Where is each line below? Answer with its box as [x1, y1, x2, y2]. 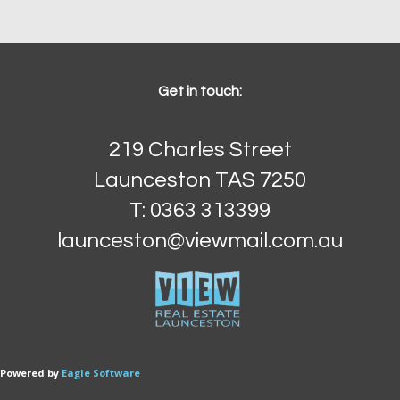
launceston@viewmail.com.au [57, 229, 343, 253]
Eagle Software [62, 365, 140, 379]
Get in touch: [158, 84, 242, 99]
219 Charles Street [108, 138, 292, 162]
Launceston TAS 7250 [94, 169, 306, 192]
